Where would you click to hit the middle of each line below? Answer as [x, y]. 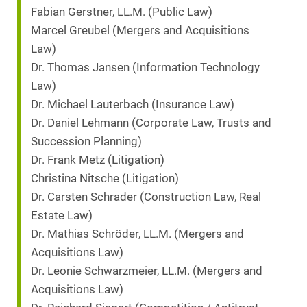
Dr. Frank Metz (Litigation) [98, 160]
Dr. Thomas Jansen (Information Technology [145, 68]
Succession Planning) [86, 142]
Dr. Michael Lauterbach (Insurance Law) [133, 105]
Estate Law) [62, 216]
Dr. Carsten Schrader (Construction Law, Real [146, 197]
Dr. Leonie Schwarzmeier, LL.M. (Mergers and [147, 271]
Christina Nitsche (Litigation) [105, 179]
